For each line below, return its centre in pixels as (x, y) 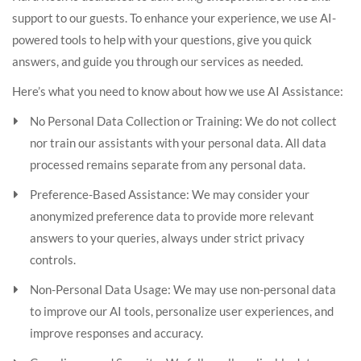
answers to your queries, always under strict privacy (167, 238)
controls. (53, 259)
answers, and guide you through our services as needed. (161, 61)
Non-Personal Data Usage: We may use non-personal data (183, 289)
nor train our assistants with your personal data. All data (178, 143)
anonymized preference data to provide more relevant (172, 216)
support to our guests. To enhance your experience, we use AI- (174, 18)
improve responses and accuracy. (116, 333)
